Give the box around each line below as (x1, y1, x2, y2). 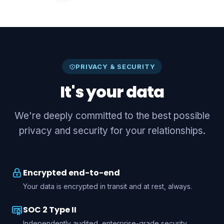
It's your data (60, 80, 164, 103)
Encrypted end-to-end (23, 167, 120, 178)
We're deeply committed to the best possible (14, 110, 210, 121)
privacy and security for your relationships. (18, 125, 205, 136)
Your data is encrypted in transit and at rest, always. (23, 182, 192, 190)
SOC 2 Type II (23, 204, 76, 215)
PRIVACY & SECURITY (75, 62, 155, 70)
